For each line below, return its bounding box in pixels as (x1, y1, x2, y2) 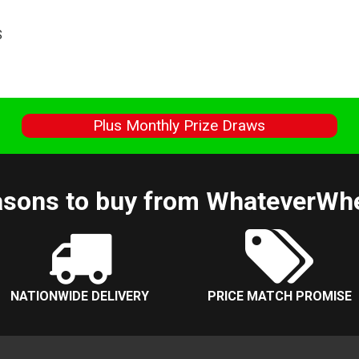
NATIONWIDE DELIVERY (10, 288, 149, 304)
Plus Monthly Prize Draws (93, 115, 266, 135)
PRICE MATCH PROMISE (208, 288, 352, 304)
